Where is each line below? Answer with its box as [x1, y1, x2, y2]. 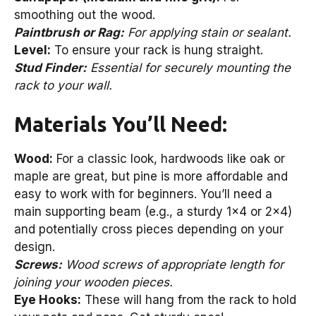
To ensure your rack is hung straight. [51, 42, 263, 57]
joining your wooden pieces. [14, 275, 173, 290]
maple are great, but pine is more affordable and [14, 169, 288, 184]
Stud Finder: [14, 60, 87, 75]
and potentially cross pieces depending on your [14, 222, 284, 237]
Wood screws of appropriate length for [62, 257, 284, 272]
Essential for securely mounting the [87, 60, 291, 75]
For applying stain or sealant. [124, 25, 291, 39]
